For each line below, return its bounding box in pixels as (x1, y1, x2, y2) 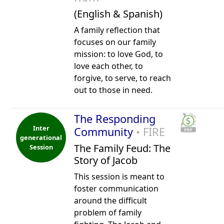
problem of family (74, 207, 141, 218)
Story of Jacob (74, 153, 137, 167)
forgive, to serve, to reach (74, 72, 171, 83)
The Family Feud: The (74, 141, 170, 155)
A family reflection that (74, 24, 160, 35)
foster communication (74, 183, 158, 194)
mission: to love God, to (74, 48, 163, 59)
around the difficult (74, 195, 147, 206)
